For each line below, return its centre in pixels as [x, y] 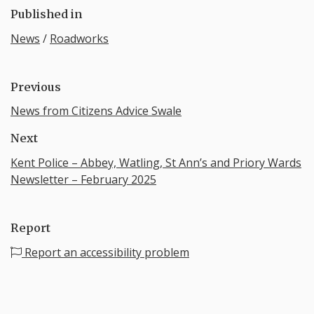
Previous [36, 87]
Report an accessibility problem [105, 252]
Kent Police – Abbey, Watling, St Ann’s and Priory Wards [156, 163]
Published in [46, 14]
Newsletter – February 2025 [83, 180]
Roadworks [79, 38]
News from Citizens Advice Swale [96, 111]
